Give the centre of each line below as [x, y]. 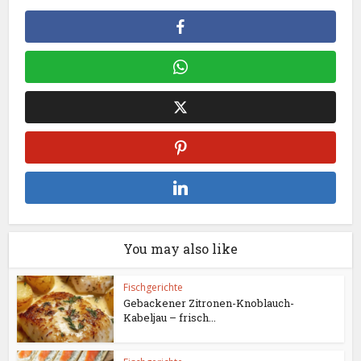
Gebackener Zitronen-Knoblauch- [209, 303]
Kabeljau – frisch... [170, 318]
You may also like [180, 249]
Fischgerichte [154, 288]
